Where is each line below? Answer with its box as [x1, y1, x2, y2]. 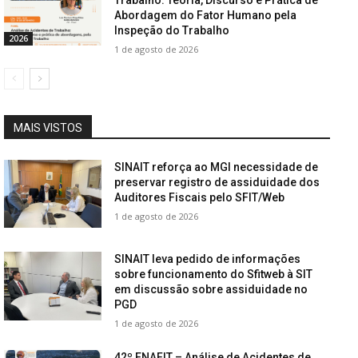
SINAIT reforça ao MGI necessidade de [114, 160, 319, 173]
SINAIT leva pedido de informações [114, 253, 301, 266]
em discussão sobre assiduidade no [114, 283, 308, 296]
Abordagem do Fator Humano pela [114, 8, 297, 22]
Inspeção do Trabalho [114, 23, 230, 37]
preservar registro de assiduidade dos [114, 175, 320, 189]
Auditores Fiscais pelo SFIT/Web [114, 190, 285, 204]
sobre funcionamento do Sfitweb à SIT [114, 268, 313, 281]
